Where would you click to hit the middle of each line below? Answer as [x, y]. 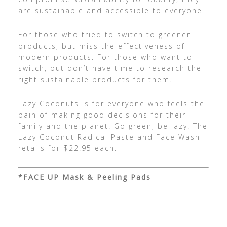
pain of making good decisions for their [102, 115]
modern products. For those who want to [105, 57]
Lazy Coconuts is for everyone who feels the [111, 104]
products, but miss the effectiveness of [101, 46]
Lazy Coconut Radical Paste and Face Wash [109, 137]
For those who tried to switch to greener [104, 35]
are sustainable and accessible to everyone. [111, 11]
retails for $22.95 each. [69, 148]
